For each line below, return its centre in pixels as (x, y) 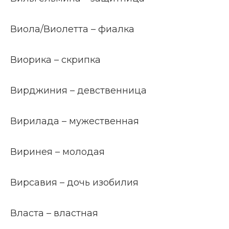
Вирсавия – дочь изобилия (74, 182)
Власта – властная (54, 213)
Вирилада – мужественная (75, 121)
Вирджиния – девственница (78, 90)
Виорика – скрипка (55, 60)
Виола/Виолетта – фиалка (72, 29)
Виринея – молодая (58, 152)
